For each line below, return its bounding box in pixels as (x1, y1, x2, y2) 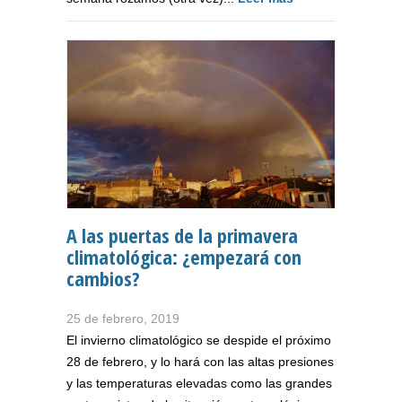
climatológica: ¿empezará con (66, 242, 301, 270)
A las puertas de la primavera (66, 221, 298, 249)
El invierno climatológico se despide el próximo (66, 332, 331, 347)
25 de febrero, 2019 (66, 310, 179, 326)
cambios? (66, 264, 140, 292)
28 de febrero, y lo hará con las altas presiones (66, 354, 334, 369)
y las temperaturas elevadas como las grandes (66, 375, 332, 390)
